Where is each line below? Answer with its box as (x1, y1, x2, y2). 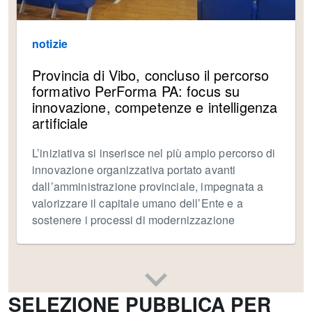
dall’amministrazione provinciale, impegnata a (32, 178, 264, 195)
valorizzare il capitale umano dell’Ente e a (32, 195, 243, 212)
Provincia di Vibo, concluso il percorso (32, 65, 270, 86)
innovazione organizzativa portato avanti (32, 162, 236, 178)
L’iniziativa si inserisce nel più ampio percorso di (32, 145, 276, 162)
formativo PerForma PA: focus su (32, 81, 240, 102)
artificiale (32, 113, 88, 134)
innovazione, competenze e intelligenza (32, 97, 278, 118)
